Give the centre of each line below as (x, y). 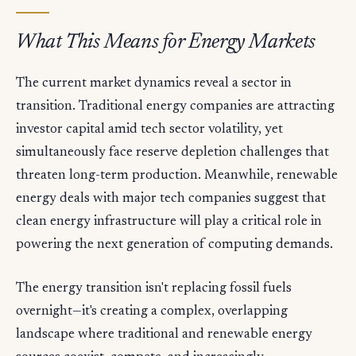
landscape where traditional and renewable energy (164, 335)
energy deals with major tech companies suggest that (171, 199)
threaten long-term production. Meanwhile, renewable (177, 176)
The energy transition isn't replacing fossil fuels (154, 289)
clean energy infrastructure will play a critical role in (169, 222)
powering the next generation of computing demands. (174, 246)
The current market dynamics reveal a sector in (154, 84)
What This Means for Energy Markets (166, 43)
